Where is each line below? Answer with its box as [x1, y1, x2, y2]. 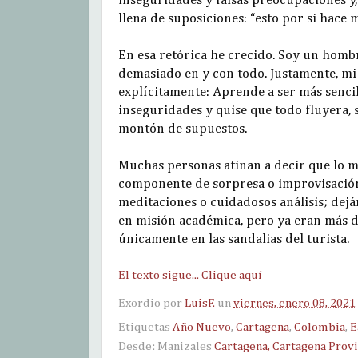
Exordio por [118, 297, 185, 310]
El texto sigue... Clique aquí [118, 269, 262, 282]
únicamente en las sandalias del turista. [118, 233, 352, 247]
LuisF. [185, 297, 215, 310]
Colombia [294, 321, 345, 334]
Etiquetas [118, 321, 173, 334]
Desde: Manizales [118, 340, 214, 353]
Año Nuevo [173, 321, 231, 334]
